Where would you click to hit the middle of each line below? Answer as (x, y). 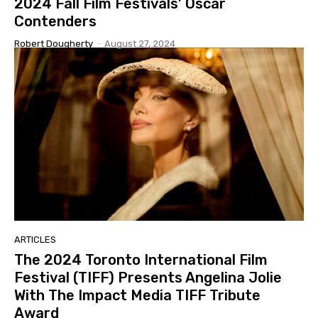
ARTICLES (35, 240)
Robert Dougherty (54, 43)
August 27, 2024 (140, 43)
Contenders (55, 21)
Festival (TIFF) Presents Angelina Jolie (148, 278)
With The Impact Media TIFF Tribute (137, 296)
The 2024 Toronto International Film (141, 260)
